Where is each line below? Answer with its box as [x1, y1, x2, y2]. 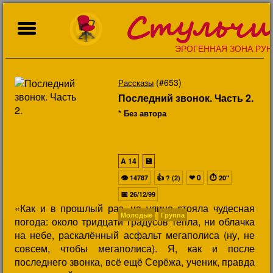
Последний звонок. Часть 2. [118, 91, 253, 105]
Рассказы [118, 77, 154, 88]
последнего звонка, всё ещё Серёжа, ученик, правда [15, 255, 255, 269]
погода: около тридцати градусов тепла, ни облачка [15, 214, 255, 229]
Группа [161, 210, 185, 219]
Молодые [121, 210, 152, 219]
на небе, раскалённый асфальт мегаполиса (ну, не [15, 228, 255, 242]
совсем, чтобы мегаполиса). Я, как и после [15, 241, 255, 255]
